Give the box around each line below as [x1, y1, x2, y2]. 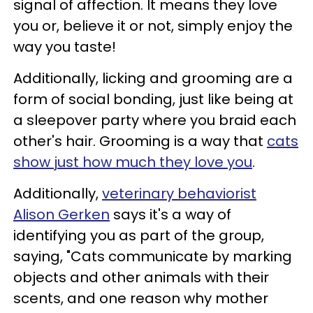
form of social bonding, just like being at [13, 89, 293, 109]
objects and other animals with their [13, 267, 269, 287]
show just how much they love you [13, 152, 252, 172]
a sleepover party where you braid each [13, 110, 296, 130]
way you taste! [13, 36, 116, 57]
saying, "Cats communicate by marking [13, 246, 292, 266]
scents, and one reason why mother [13, 288, 268, 308]
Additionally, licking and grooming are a [13, 68, 293, 88]
